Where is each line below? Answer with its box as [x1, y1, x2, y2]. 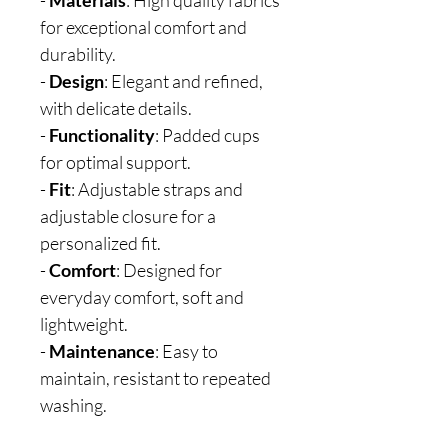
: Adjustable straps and [71, 178, 243, 200]
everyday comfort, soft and [40, 286, 244, 308]
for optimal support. [40, 151, 191, 173]
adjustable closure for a [40, 205, 216, 227]
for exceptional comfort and [40, 16, 247, 38]
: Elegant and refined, [104, 70, 263, 92]
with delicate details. [40, 97, 192, 119]
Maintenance [49, 340, 155, 362]
